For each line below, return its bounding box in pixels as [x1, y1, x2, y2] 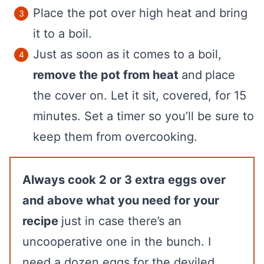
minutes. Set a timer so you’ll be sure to [33, 109, 254, 123]
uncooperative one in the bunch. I [22, 235, 211, 249]
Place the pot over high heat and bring [33, 6, 247, 20]
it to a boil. [33, 27, 92, 41]
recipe [22, 214, 61, 228]
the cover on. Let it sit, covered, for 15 [33, 88, 246, 103]
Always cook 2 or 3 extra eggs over [22, 173, 226, 187]
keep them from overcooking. [33, 130, 197, 144]
